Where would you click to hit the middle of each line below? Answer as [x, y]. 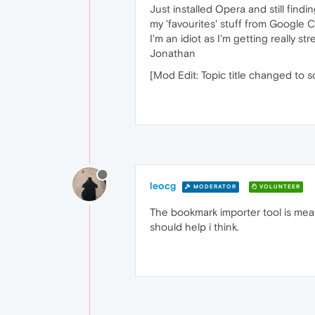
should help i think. [194, 227]
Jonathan [173, 53]
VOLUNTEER [279, 186]
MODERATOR [214, 186]
